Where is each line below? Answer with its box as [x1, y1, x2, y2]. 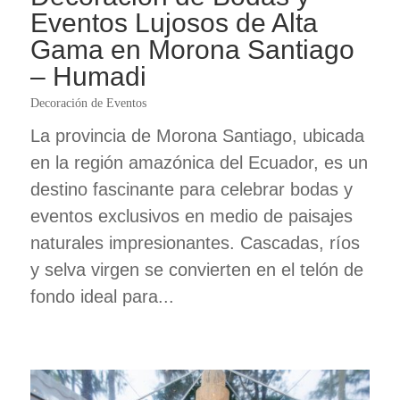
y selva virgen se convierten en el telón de [29, 260, 363, 280]
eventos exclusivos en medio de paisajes [29, 206, 353, 227]
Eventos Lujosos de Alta [29, 8, 318, 38]
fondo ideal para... [29, 287, 174, 307]
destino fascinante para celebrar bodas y [29, 179, 353, 200]
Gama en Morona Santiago [29, 35, 354, 65]
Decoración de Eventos [29, 96, 146, 111]
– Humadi [29, 62, 146, 92]
